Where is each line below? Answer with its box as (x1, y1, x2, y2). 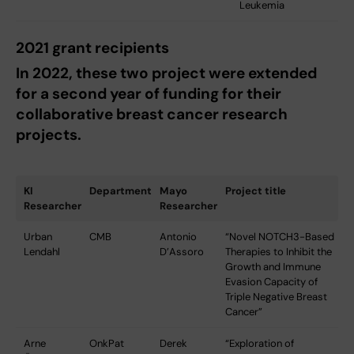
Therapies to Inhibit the (225, 244, 332, 258)
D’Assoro (160, 244, 204, 258)
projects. (16, 124, 81, 145)
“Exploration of (225, 336, 294, 350)
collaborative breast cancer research (16, 104, 288, 124)
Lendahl (24, 244, 60, 258)
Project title (225, 183, 286, 198)
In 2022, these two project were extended (16, 62, 317, 83)
